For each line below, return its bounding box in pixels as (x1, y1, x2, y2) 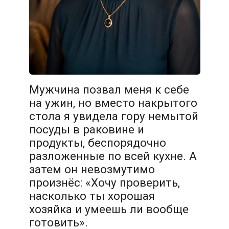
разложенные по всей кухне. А (29, 149, 197, 163)
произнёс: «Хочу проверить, (29, 176, 180, 190)
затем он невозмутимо (29, 163, 155, 176)
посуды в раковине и (29, 123, 144, 136)
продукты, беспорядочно (29, 136, 166, 150)
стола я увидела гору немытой (29, 109, 198, 123)
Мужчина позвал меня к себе (29, 83, 189, 97)
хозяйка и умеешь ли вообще (29, 202, 189, 216)
